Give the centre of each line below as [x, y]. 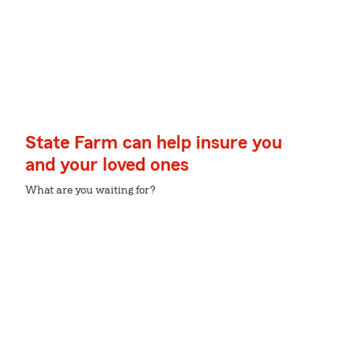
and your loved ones [107, 165]
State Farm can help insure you [154, 143]
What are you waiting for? [90, 190]
